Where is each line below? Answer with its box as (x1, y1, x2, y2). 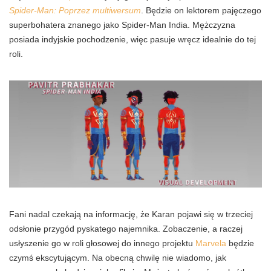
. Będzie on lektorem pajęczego (141, 5, 261, 16)
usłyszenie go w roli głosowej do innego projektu (9, 238, 195, 248)
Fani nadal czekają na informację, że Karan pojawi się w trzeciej (9, 209, 253, 219)
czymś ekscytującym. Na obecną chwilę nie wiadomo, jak (9, 252, 226, 263)
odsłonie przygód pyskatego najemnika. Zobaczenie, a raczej (9, 223, 243, 233)
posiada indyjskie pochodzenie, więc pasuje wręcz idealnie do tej (9, 34, 256, 45)
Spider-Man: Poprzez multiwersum (9, 5, 141, 16)
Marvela (195, 238, 226, 248)
